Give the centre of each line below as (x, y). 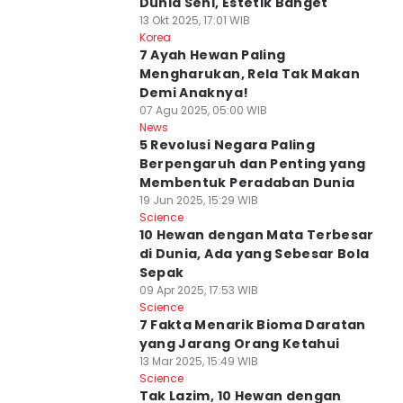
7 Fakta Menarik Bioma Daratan (252, 325)
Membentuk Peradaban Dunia (247, 183)
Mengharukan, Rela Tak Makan (250, 74)
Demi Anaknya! (194, 93)
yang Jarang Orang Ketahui (239, 344)
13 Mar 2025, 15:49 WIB (198, 361)
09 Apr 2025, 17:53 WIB (198, 290)
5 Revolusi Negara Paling (227, 145)
